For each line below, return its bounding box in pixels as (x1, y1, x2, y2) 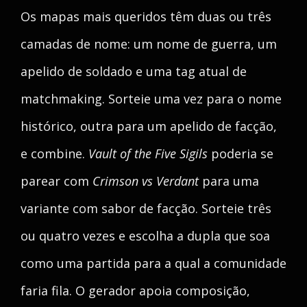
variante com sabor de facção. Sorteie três (21, 200, 271, 217)
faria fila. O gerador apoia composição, (21, 282, 250, 299)
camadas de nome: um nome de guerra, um (21, 36, 277, 52)
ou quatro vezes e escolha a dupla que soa (21, 228, 270, 244)
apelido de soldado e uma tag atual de (21, 63, 247, 79)
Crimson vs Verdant (93, 173, 199, 189)
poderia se (208, 145, 273, 162)
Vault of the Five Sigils (88, 145, 208, 162)
